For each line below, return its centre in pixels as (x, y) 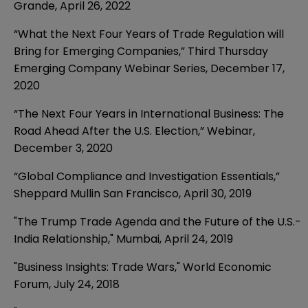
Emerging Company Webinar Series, (112, 68)
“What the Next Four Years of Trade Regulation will (149, 34)
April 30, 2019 (218, 193)
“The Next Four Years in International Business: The (149, 113)
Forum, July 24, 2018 (67, 284)
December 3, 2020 (63, 148)
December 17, (247, 68)
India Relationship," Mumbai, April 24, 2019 (123, 239)
